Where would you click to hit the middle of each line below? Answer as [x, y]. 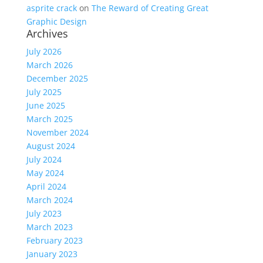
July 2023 [44, 213]
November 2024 [57, 132]
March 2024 [49, 200]
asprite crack [51, 8]
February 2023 [54, 240]
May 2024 [45, 173]
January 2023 [52, 254]
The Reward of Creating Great [150, 8]
